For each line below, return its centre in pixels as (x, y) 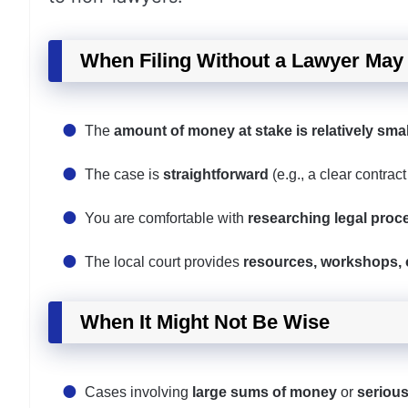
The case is (124, 174)
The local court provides (164, 262)
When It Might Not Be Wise (205, 322)
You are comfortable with (166, 218)
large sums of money (265, 392)
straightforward (216, 174)
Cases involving (138, 392)
